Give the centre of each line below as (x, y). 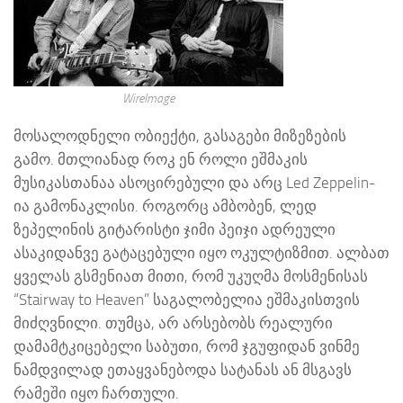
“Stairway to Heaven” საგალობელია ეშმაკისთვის (187, 300)
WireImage (148, 98)
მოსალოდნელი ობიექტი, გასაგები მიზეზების (180, 136)
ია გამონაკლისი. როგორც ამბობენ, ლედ (165, 206)
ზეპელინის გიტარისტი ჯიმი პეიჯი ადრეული (175, 230)
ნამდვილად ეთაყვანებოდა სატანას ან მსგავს (183, 370)
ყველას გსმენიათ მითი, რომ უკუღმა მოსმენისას (191, 277)
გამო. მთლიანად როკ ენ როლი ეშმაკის (161, 160)
